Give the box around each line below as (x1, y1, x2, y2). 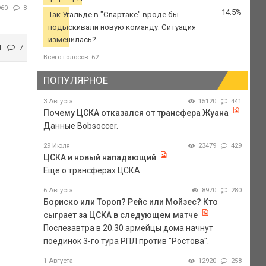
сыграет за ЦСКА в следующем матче (43, 210, 198, 220)
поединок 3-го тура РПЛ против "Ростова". (43, 236, 209, 246)
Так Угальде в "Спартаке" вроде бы (47, 10, 179, 20)
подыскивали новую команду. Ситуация (47, 23, 196, 32)
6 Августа (43, 186, 73, 194)
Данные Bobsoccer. (43, 121, 118, 131)
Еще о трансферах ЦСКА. (43, 165, 142, 175)
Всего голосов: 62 (43, 53, 99, 62)
